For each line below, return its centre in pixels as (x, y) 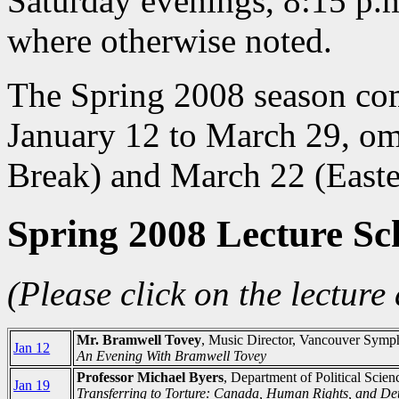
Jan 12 (32, 348)
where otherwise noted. (170, 40)
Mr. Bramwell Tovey (139, 340)
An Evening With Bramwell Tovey (172, 356)
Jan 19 (32, 386)
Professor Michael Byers (151, 378)
